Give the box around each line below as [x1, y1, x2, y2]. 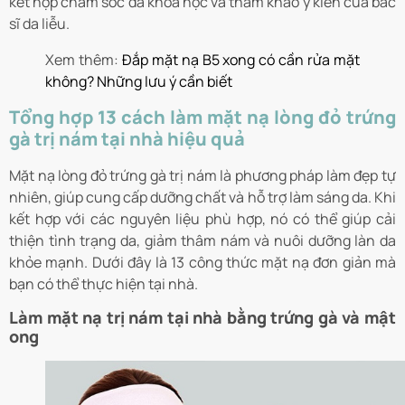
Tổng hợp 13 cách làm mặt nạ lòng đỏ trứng [9, 105, 396, 130]
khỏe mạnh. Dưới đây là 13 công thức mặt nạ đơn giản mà [9, 252, 396, 273]
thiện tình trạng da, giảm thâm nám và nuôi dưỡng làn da [9, 231, 396, 251]
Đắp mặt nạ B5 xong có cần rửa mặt [121, 50, 361, 71]
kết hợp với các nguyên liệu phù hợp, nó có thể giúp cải [9, 209, 396, 230]
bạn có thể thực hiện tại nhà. [9, 274, 198, 295]
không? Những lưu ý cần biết [45, 71, 232, 92]
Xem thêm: [45, 50, 122, 71]
